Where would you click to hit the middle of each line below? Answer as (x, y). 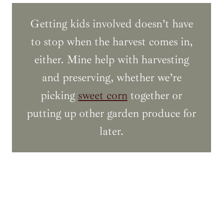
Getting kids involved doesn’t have (111, 24)
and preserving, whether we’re (111, 77)
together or (155, 95)
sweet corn (103, 95)
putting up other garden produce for (111, 113)
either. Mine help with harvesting (111, 59)
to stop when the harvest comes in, (111, 42)
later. (111, 131)
